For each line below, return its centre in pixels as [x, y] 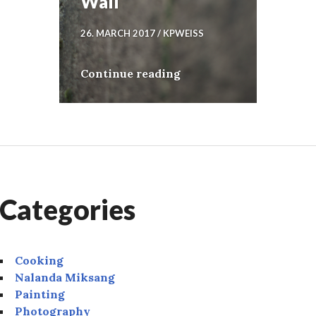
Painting [40, 294]
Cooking [39, 261]
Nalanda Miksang [65, 278]
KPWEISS [183, 34]
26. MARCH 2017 [118, 34]
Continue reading [130, 74]
